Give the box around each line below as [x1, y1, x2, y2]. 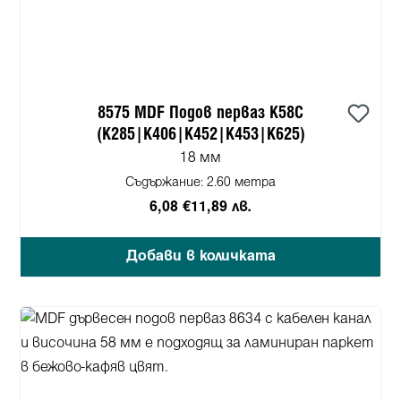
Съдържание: [125, 176, 207, 189]
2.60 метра [207, 176, 276, 189]
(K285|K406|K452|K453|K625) [96, 126, 305, 142]
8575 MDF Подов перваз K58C [98, 105, 303, 121]
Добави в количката [125, 249, 276, 263]
